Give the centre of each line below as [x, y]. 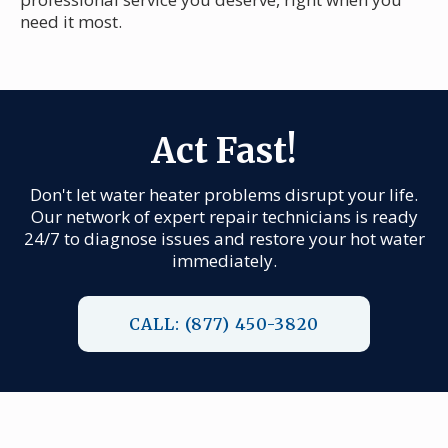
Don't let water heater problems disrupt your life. [224, 194]
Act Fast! [224, 150]
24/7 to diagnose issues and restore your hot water [224, 238]
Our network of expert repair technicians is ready [224, 216]
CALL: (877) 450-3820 [224, 323]
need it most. [71, 21]
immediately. [224, 260]
